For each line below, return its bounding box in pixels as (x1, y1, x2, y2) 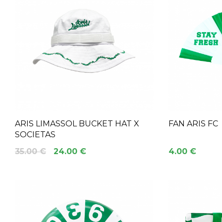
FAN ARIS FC (168, 119, 218, 129)
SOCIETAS (15, 130, 55, 140)
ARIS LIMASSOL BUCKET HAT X (15, 119, 139, 129)
